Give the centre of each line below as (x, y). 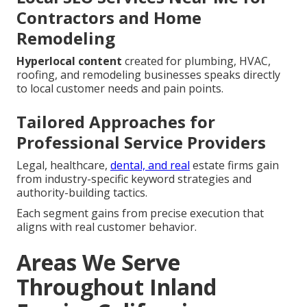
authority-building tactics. (82, 193)
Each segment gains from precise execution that (140, 213)
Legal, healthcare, (63, 165)
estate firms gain (234, 165)
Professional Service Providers (141, 143)
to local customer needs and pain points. (120, 89)
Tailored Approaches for (116, 122)
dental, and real (150, 165)
